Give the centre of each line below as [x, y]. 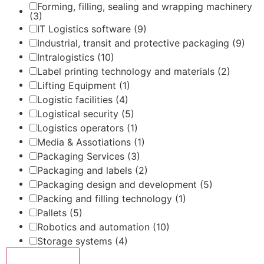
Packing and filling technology [106, 198]
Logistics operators [82, 128]
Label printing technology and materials [127, 71]
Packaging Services [82, 156]
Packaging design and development [118, 184]
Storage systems [76, 241]
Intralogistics [67, 57]
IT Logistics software [85, 29]
